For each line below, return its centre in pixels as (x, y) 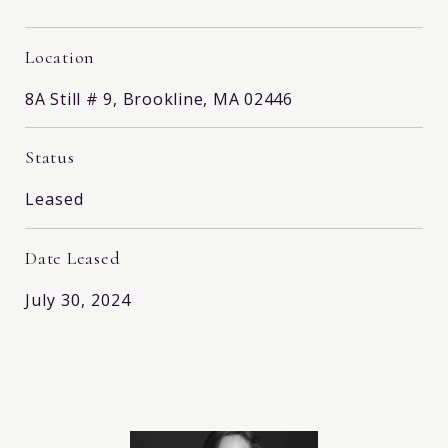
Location (60, 56)
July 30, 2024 (78, 299)
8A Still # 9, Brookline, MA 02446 (159, 98)
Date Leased (73, 257)
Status (50, 156)
